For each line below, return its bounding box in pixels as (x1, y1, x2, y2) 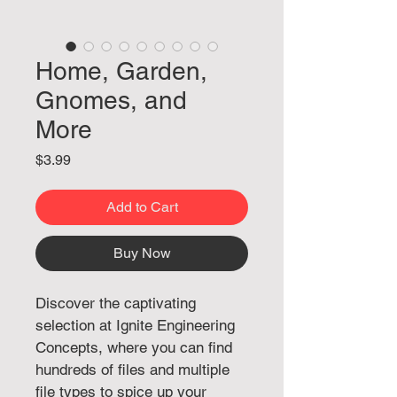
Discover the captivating (35, 293, 200, 312)
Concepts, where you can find (35, 338, 237, 356)
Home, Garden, (35, 56, 207, 85)
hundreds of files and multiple (35, 360, 234, 378)
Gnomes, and (35, 85, 187, 114)
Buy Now (113, 244, 171, 261)
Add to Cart (105, 198, 178, 215)
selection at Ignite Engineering (35, 315, 239, 334)
